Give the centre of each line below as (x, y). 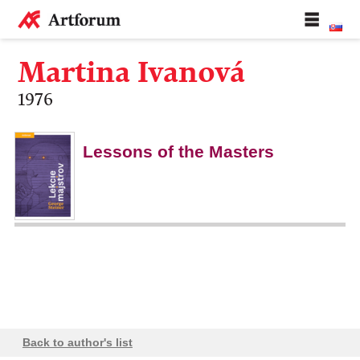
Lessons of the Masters (178, 151)
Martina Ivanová (132, 72)
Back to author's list (77, 342)
